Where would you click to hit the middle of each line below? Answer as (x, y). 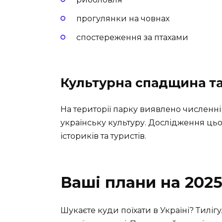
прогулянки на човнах (123, 19)
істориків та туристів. (103, 136)
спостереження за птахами (132, 38)
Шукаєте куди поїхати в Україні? (128, 210)
